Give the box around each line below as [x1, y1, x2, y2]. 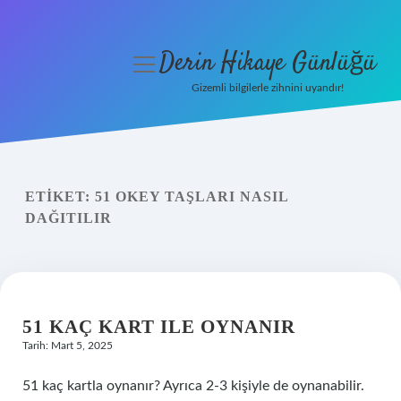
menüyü [132, 55, 188, 71]
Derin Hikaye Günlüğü [159, 46, 376, 81]
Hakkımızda [40, 236, 113, 251]
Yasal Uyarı [42, 193, 111, 208]
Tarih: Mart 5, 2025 [22, 340, 113, 351]
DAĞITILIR [25, 210, 112, 226]
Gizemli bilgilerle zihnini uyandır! [192, 82, 344, 93]
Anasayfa [47, 107, 106, 122]
